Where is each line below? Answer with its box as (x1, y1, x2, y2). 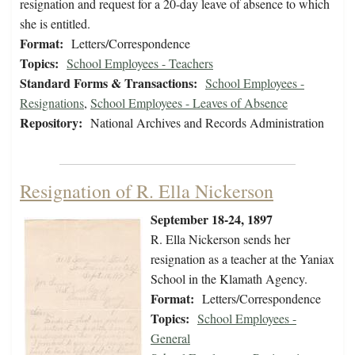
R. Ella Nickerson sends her (151, 231, 290, 248)
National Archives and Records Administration (90, 114, 324, 132)
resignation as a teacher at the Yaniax (151, 250, 334, 268)
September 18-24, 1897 (151, 210, 273, 229)
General (151, 330, 190, 347)
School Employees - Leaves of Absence (90, 94, 288, 112)
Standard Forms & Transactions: (20, 74, 197, 93)
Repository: (20, 113, 82, 132)
